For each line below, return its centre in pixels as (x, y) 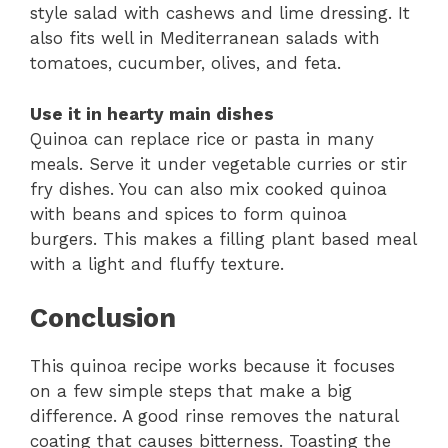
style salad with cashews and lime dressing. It (220, 13)
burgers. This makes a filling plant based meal (223, 238)
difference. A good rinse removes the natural (214, 416)
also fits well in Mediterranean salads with (205, 38)
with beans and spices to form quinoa (188, 213)
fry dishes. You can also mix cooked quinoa (208, 188)
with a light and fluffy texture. (157, 263)
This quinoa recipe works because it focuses (212, 366)
